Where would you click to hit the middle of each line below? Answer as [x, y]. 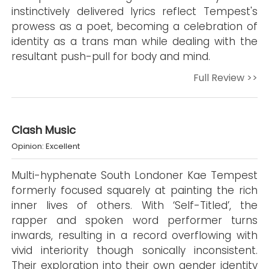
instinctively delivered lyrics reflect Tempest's [134, 11]
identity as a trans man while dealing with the [134, 41]
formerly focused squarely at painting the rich [134, 190]
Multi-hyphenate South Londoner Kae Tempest [134, 175]
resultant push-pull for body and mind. [111, 56]
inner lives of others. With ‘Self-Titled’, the [134, 205]
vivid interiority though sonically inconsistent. [134, 250]
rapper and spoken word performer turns [134, 220]
